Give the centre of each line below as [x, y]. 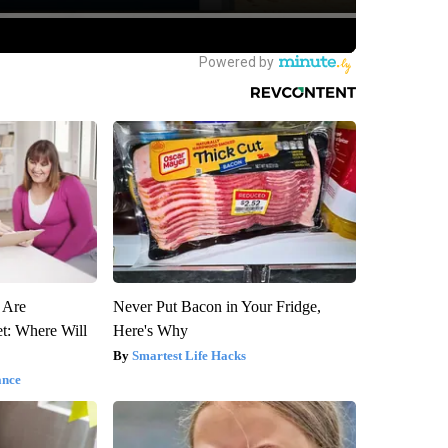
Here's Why [150, 330]
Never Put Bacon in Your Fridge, [216, 306]
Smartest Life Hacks [188, 355]
